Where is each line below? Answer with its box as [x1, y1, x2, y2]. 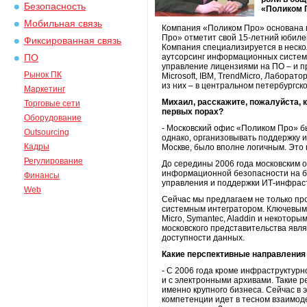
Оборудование [24, 113, 82, 123]
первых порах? [162, 107, 223, 116]
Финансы [24, 171, 60, 180]
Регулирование [24, 156, 83, 166]
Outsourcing [24, 127, 69, 137]
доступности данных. [162, 233, 245, 243]
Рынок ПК [24, 70, 62, 79]
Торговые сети [24, 99, 80, 108]
